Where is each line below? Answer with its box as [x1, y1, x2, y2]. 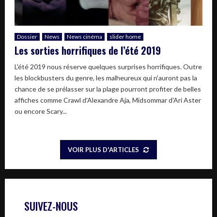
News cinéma [67, 33, 102, 41]
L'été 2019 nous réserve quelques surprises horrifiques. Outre [15, 62, 202, 71]
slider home [109, 33, 141, 41]
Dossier [17, 33, 37, 41]
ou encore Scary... [15, 107, 67, 116]
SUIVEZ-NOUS [24, 198, 78, 214]
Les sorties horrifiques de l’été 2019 [15, 43, 161, 58]
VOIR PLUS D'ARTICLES [67, 146, 139, 154]
